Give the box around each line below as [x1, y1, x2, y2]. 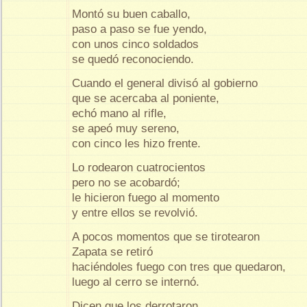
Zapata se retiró [72, 245, 156, 258]
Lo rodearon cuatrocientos [72, 160, 209, 174]
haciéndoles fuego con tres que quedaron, [72, 260, 289, 273]
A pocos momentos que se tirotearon [72, 230, 263, 243]
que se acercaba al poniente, [72, 91, 223, 105]
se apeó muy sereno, [72, 121, 183, 135]
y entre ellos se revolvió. [72, 206, 198, 219]
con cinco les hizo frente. [72, 136, 201, 150]
